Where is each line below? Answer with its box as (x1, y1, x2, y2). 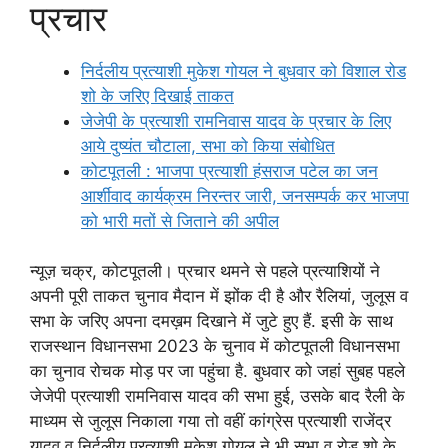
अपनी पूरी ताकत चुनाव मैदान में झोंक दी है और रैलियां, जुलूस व (30, 286, 408, 306)
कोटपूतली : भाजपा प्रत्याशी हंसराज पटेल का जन (81, 160, 378, 181)
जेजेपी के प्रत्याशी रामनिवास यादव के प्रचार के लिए (81, 110, 391, 131)
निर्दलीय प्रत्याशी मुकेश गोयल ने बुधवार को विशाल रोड (81, 60, 406, 81)
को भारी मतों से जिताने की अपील (81, 210, 279, 231)
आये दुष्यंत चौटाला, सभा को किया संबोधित (81, 135, 335, 156)
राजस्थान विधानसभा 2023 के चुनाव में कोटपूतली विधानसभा (30, 336, 400, 356)
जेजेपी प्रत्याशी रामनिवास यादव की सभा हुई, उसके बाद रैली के (30, 386, 405, 406)
